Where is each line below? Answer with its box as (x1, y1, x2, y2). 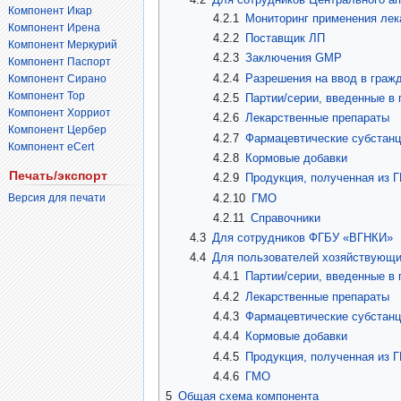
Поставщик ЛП (245, 30, 326, 45)
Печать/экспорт (9, 168, 108, 183)
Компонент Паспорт (8, 55, 111, 68)
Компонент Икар (8, 4, 92, 17)
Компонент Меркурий (8, 38, 117, 51)
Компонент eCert (8, 140, 94, 153)
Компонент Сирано (8, 72, 107, 85)
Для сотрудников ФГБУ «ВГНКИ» (211, 231, 393, 245)
